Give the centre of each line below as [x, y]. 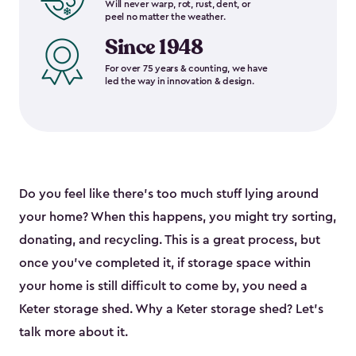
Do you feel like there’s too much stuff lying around [169, 194]
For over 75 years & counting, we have [187, 69]
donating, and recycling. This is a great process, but [170, 240]
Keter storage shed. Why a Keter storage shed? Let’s [171, 310]
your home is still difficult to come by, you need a [163, 286]
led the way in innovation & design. [180, 81]
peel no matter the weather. [165, 17]
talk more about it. [74, 333]
